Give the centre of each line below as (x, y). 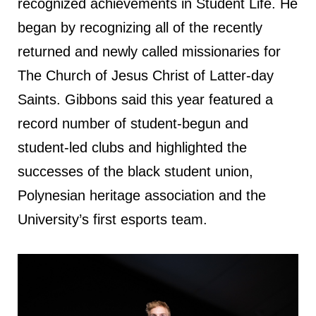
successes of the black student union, (135, 171)
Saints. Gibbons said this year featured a (145, 99)
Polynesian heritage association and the (142, 195)
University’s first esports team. (113, 219)
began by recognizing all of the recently (140, 27)
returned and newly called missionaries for (149, 51)
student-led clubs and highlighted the (132, 147)
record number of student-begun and (133, 123)
